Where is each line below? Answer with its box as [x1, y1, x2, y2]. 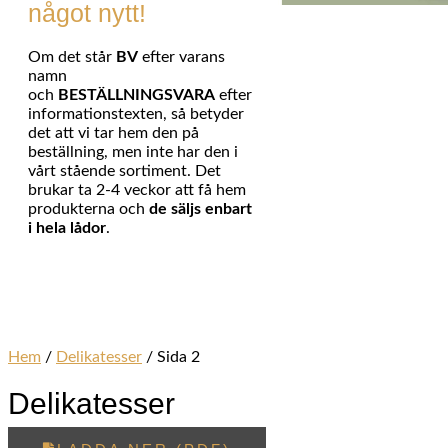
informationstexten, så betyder [28, 106, 244, 123]
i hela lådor [28, 220, 106, 237]
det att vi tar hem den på [28, 125, 199, 142]
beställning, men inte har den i [28, 144, 238, 161]
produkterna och [28, 201, 149, 218]
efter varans [138, 49, 225, 66]
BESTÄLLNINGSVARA [58, 87, 215, 104]
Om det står [28, 49, 116, 66]
